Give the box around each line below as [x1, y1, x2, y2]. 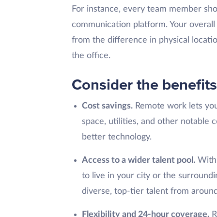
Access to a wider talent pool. [81, 156, 195, 165]
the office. [72, 51, 113, 61]
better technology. [81, 133, 152, 142]
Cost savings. [81, 102, 133, 111]
